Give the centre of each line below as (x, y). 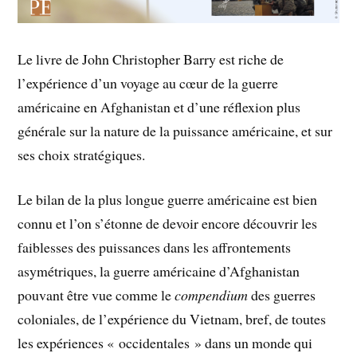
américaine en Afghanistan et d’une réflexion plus (159, 106)
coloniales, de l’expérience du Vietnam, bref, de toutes (172, 319)
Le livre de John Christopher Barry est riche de (151, 59)
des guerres (282, 295)
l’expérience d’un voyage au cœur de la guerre (148, 82)
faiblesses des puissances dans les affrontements (155, 247)
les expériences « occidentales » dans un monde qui (165, 343)
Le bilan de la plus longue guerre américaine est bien (168, 200)
